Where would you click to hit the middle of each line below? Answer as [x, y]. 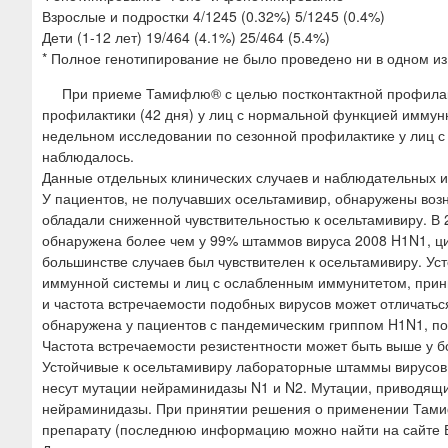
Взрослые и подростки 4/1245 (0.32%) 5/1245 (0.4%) [213, 15]
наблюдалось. [88, 155]
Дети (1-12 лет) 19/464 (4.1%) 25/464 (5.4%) [186, 36]
